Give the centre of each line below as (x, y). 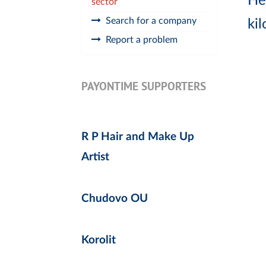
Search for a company (151, 21)
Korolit (99, 240)
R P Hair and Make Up (138, 137)
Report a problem (142, 39)
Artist (95, 157)
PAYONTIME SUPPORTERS (144, 87)
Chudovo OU (115, 198)
